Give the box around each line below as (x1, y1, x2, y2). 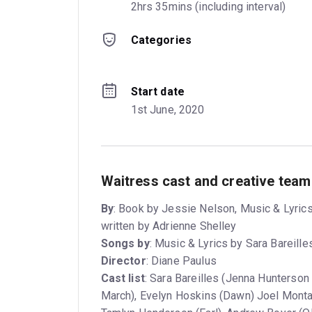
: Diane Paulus (146, 253, 217, 267)
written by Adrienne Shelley (100, 219, 237, 233)
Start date (130, 84, 185, 98)
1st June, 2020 (130, 102, 205, 116)
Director (100, 253, 146, 267)
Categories (130, 33, 192, 47)
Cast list (100, 271, 145, 285)
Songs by (100, 236, 150, 250)
